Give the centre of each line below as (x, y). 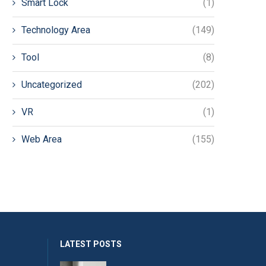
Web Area (42, 140)
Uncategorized (52, 85)
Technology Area (56, 30)
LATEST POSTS (91, 244)
